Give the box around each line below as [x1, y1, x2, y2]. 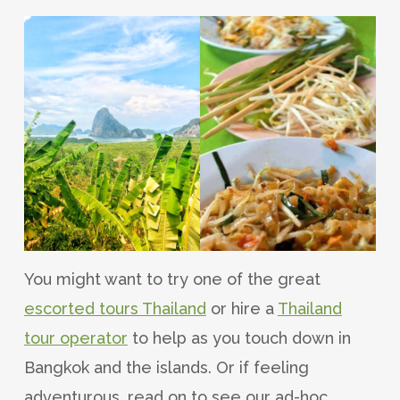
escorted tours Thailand [23, 298, 206, 318]
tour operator [23, 328, 128, 347]
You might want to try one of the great [23, 269, 321, 288]
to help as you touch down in [127, 328, 351, 347]
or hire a [205, 298, 278, 318]
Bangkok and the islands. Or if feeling [23, 357, 309, 377]
